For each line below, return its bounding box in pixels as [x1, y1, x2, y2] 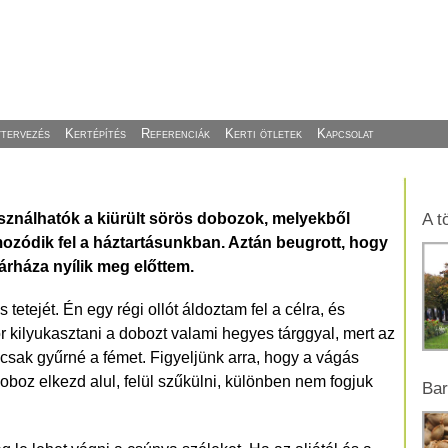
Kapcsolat [317, 125, 375, 141]
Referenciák [141, 125, 211, 141]
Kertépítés [65, 125, 127, 141]
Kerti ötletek [225, 125, 303, 141]
